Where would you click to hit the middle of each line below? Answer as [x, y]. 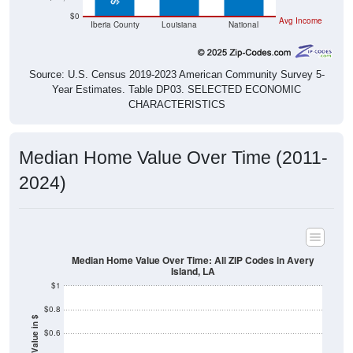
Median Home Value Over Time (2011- [173, 136]
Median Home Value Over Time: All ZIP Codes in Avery [193, 238]
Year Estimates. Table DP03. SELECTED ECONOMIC [176, 68]
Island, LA [193, 249]
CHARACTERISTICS [176, 83]
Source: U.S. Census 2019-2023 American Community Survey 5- [176, 53]
